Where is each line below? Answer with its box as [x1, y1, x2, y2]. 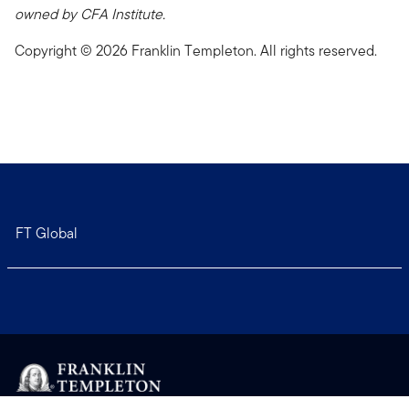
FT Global [16, 223, 78, 244]
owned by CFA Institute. [15, 3, 165, 25]
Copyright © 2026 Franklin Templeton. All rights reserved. [15, 39, 377, 61]
